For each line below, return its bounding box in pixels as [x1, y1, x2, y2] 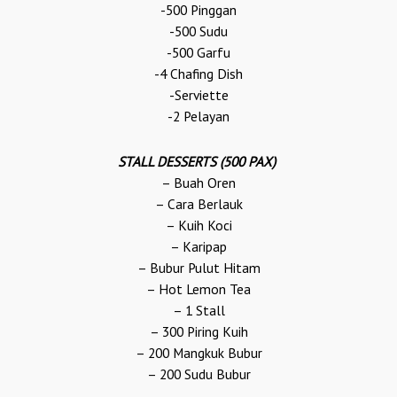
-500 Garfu [167, 43, 230, 61]
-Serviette [168, 85, 229, 104]
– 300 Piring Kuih [149, 322, 248, 340]
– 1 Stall [172, 300, 225, 319]
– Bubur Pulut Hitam [136, 258, 261, 276]
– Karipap [170, 237, 227, 255]
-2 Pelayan [167, 106, 230, 125]
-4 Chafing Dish [154, 64, 243, 82]
